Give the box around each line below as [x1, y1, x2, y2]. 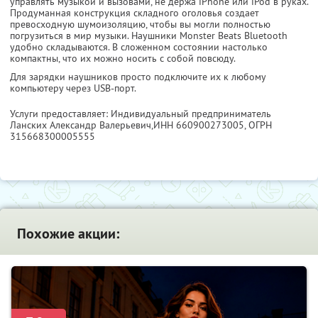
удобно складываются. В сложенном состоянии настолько [10, 40, 268, 54]
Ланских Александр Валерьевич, [10, 119, 153, 132]
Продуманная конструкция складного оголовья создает [10, 6, 259, 20]
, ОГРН [244, 119, 272, 132]
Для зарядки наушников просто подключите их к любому [10, 70, 265, 84]
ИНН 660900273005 [153, 119, 244, 132]
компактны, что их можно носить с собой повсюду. [10, 52, 236, 65]
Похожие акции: [17, 224, 119, 243]
